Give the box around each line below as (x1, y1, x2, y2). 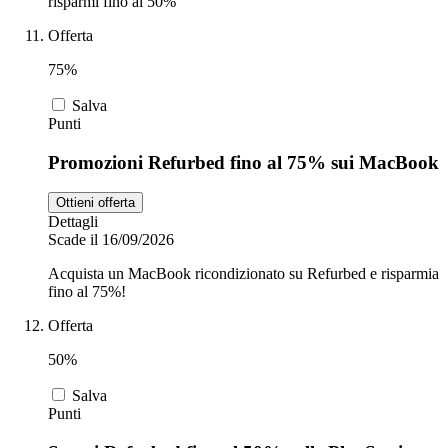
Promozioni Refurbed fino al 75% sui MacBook (48, 151, 439, 173)
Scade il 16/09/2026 (48, 231, 174, 249)
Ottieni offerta (56, 195, 135, 211)
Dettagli (48, 213, 98, 231)
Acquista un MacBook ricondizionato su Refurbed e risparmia (48, 265, 439, 283)
